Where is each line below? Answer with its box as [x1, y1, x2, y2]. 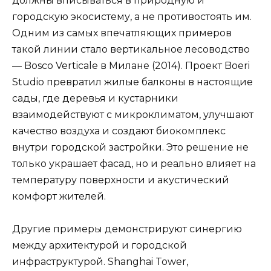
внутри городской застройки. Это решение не [12, 142, 249, 154]
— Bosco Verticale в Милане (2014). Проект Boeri [12, 60, 250, 72]
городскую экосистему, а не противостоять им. [12, 11, 252, 23]
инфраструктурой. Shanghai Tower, [12, 256, 188, 268]
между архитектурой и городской [12, 240, 187, 252]
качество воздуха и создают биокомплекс [12, 125, 226, 137]
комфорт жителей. [12, 191, 106, 203]
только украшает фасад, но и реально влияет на [12, 158, 256, 170]
